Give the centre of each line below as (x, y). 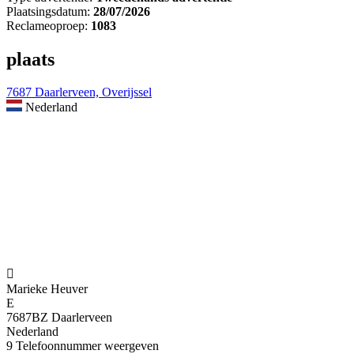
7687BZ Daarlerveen (59, 318)
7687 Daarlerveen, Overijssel (79, 92)
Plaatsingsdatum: (48, 11)
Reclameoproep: (47, 25)
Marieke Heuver (47, 289)
